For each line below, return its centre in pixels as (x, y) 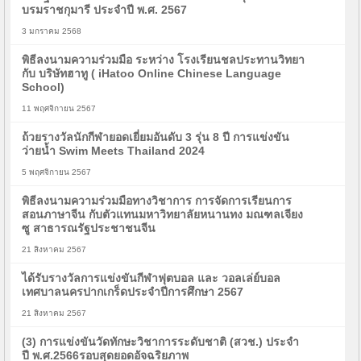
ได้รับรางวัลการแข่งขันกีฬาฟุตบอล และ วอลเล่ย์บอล (151, 278)
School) (44, 87)
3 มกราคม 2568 (52, 31)
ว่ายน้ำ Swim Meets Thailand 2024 (114, 151)
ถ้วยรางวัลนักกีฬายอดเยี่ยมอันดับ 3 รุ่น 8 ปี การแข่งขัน (156, 137)
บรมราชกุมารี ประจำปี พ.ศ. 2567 (105, 10)
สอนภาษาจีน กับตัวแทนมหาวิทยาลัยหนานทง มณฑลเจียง (163, 214)
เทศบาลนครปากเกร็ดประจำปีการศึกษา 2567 (133, 292)
